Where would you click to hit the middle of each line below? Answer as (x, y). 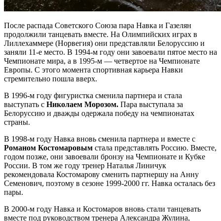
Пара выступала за (152, 105)
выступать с (25, 105)
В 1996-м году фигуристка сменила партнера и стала (93, 96)
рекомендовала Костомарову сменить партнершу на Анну (101, 175)
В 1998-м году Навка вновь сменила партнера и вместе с (100, 139)
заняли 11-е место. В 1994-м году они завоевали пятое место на (110, 52)
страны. (17, 122)
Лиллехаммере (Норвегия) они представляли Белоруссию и (104, 43)
